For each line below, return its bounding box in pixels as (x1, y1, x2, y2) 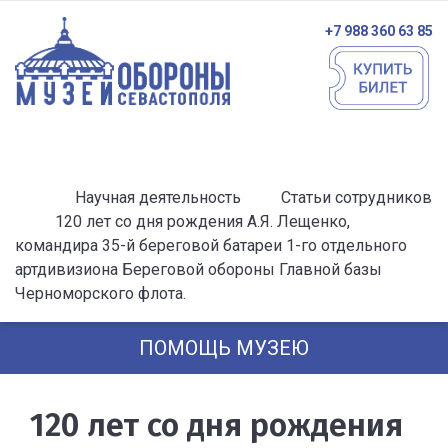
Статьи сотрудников (281, 188, 432, 207)
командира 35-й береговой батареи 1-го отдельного (15, 236, 407, 255)
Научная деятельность (75, 188, 241, 207)
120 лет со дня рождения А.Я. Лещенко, (51, 212, 350, 231)
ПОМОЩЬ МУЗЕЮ (139, 336, 309, 360)
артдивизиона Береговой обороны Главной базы (15, 260, 382, 279)
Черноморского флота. (15, 284, 186, 303)
